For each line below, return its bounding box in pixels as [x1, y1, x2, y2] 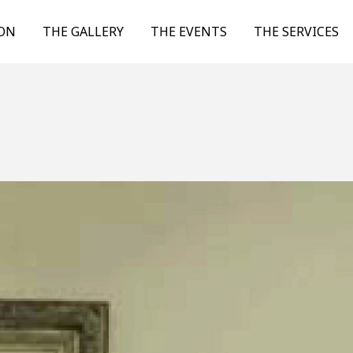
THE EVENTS [150, 23, 227, 40]
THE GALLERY [42, 23, 124, 40]
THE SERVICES [253, 23, 339, 40]
